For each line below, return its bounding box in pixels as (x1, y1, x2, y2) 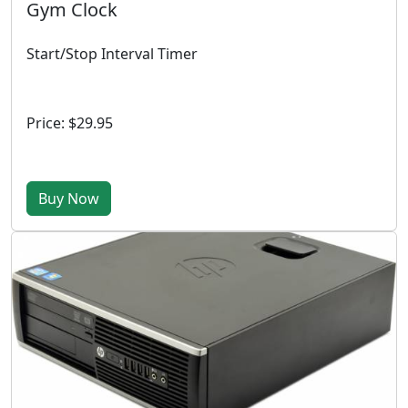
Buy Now (38, 189, 99, 209)
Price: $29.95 (26, 113, 113, 133)
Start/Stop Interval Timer (26, 44, 198, 64)
